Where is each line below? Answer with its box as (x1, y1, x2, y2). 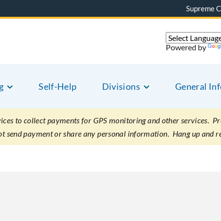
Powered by (166, 42, 208, 52)
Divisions (102, 81, 140, 92)
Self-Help (38, 81, 77, 92)
